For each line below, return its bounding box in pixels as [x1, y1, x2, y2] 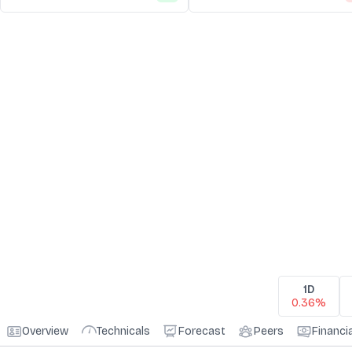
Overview [22, 324, 68, 338]
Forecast [178, 324, 225, 338]
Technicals [97, 324, 150, 338]
